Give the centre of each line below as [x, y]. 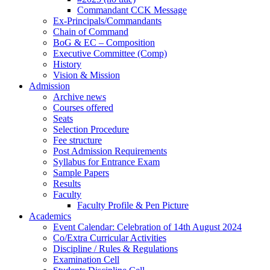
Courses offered [83, 108]
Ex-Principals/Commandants [107, 21]
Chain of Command [91, 32]
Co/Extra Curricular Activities [110, 238]
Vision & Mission [86, 75]
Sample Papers [81, 173]
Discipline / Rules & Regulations [115, 249]
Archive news [80, 97]
